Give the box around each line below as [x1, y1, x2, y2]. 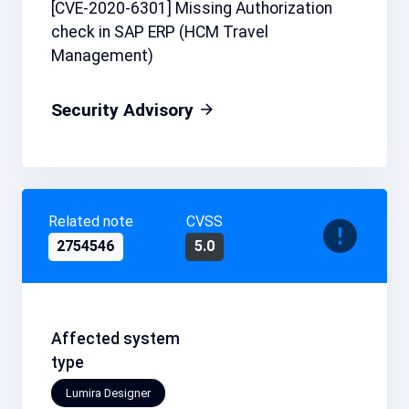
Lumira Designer [66, 386, 151, 401]
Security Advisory [51, 99, 198, 121]
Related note [47, 213, 133, 231]
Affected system [51, 329, 180, 348]
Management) [51, 46, 153, 65]
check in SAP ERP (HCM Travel [51, 22, 268, 41]
